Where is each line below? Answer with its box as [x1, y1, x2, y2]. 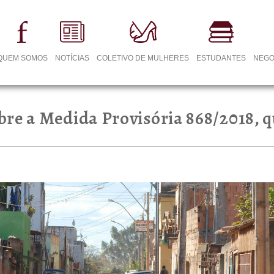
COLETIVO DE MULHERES [97, 54, 190, 62]
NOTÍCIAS [55, 54, 90, 62]
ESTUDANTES [196, 54, 246, 62]
